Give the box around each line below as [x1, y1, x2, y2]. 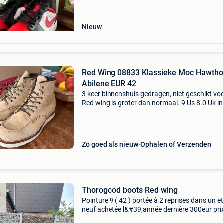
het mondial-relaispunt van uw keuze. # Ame [81, 116, 218, 124]
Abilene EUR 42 [81, 79, 136, 88]
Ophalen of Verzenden [140, 140, 211, 148]
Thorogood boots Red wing [81, 185, 178, 195]
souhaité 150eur [81, 214, 132, 222]
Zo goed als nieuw [81, 140, 138, 148]
